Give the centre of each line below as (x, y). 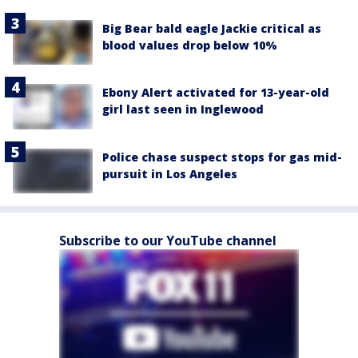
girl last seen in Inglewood (183, 109)
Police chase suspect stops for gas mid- (222, 157)
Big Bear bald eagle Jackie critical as (212, 28)
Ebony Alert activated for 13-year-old (216, 93)
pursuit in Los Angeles (170, 173)
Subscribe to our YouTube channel (168, 240)
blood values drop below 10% (190, 45)
